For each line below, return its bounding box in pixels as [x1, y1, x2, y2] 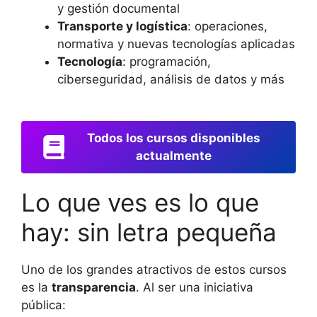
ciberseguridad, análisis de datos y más [57, 72, 284, 87]
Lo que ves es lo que [21, 187, 259, 217]
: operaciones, [188, 19, 267, 34]
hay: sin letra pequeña [21, 217, 277, 247]
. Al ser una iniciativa [136, 279, 253, 294]
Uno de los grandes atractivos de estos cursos [21, 262, 287, 277]
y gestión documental [57, 1, 180, 16]
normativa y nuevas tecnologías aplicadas [57, 37, 295, 52]
